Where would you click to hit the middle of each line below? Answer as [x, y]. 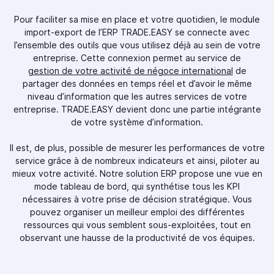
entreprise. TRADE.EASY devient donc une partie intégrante [137, 109]
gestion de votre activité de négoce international [130, 71]
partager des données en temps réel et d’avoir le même [137, 83]
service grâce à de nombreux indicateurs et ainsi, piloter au [137, 161]
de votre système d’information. [137, 122]
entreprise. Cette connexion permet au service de [137, 58]
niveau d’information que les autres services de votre [137, 96]
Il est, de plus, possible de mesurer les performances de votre [137, 148]
